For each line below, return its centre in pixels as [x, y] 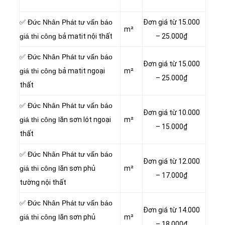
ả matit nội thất [87, 36]
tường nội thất [43, 182]
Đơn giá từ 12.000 [172, 161]
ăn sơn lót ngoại [85, 119]
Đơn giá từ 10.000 [172, 112]
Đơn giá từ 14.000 [172, 210]
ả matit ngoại [84, 71]
